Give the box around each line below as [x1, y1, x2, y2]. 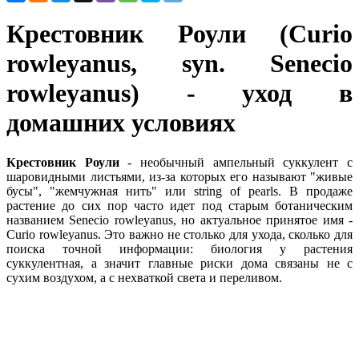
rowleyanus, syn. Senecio [6, 49, 353, 79]
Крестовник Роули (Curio [6, 19, 353, 49]
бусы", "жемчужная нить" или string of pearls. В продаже [6, 184, 353, 198]
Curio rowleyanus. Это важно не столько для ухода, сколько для [6, 227, 353, 241]
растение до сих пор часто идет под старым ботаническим [6, 198, 353, 212]
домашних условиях [6, 108, 236, 138]
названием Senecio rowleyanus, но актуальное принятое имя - [6, 212, 353, 227]
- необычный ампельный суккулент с [119, 155, 353, 169]
